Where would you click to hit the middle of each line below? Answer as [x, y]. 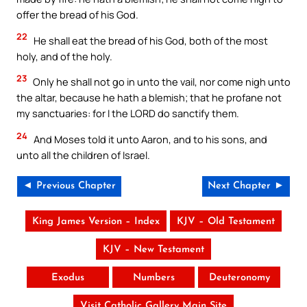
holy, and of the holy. [64, 56]
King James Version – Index [96, 222]
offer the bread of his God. [77, 15]
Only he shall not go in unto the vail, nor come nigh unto [161, 82]
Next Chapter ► [246, 186]
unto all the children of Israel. [83, 155]
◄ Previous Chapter [69, 186]
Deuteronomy [239, 278]
